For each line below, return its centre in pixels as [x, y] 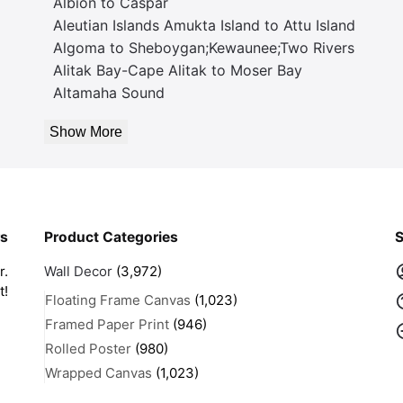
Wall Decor [78, 271]
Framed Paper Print [107, 325]
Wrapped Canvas [99, 373]
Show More [86, 131]
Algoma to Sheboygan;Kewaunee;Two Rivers [204, 47]
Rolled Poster [88, 349]
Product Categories [111, 237]
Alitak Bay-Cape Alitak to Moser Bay [178, 70]
